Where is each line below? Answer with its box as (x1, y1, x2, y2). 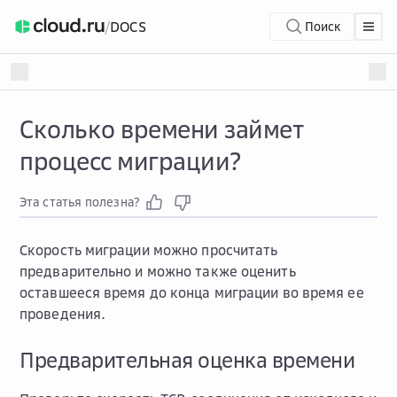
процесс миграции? (19, 145, 241, 176)
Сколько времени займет (19, 113, 303, 144)
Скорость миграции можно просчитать (19, 241, 278, 259)
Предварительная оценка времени (19, 346, 354, 373)
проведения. (19, 305, 106, 323)
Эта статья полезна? (19, 194, 140, 209)
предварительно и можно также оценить (19, 262, 296, 280)
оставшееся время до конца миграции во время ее (19, 284, 364, 301)
